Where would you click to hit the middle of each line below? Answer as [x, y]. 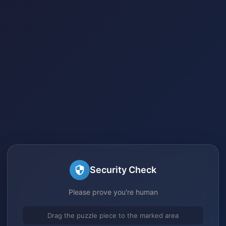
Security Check [123, 170]
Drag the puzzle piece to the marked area [113, 215]
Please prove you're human [113, 192]
